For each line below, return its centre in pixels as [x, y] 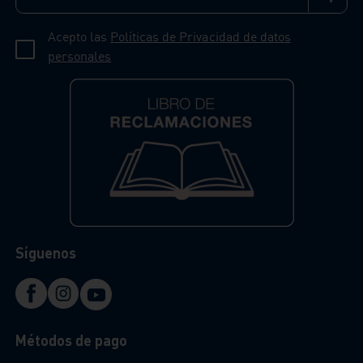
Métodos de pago [72, 340]
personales [80, 56]
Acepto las [79, 36]
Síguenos [46, 252]
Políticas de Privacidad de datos [201, 36]
